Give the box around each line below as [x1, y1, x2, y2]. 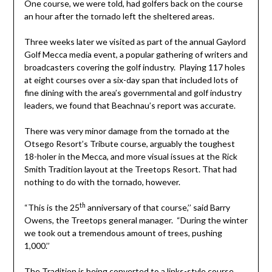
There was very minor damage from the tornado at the [24, 126, 229, 137]
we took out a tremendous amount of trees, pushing [24, 228, 222, 239]
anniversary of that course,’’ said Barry [85, 202, 230, 213]
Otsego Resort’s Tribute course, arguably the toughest [24, 138, 235, 149]
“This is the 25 [24, 202, 80, 213]
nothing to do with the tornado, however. [24, 177, 180, 188]
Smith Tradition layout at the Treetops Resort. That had [24, 164, 237, 175]
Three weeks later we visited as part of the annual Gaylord [24, 36, 246, 47]
